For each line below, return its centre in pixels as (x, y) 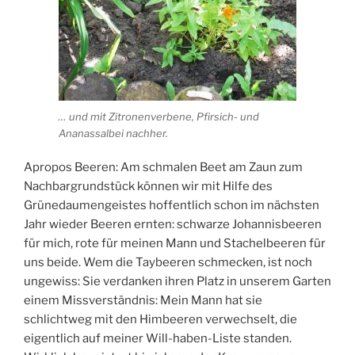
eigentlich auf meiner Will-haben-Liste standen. (158, 338)
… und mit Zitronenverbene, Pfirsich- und (159, 117)
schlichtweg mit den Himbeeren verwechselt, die (160, 319)
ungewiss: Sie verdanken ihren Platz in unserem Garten (177, 281)
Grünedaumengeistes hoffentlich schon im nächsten (172, 205)
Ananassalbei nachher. (113, 134)
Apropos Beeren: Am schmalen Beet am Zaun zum (163, 167)
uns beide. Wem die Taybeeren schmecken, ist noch (168, 262)
